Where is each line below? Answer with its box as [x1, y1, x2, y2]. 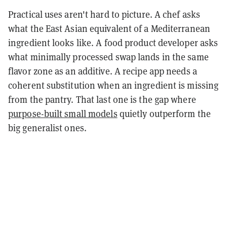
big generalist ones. [8, 122, 87, 134]
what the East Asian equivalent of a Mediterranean [8, 22, 210, 34]
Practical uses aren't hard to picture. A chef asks [8, 8, 201, 20]
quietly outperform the [117, 107, 211, 120]
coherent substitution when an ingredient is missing [8, 79, 219, 91]
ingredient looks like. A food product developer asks [8, 36, 218, 49]
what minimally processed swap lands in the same [8, 51, 209, 63]
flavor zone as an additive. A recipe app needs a [8, 65, 197, 77]
